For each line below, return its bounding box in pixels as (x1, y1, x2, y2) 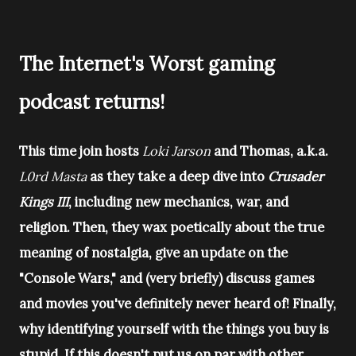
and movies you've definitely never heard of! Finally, (19, 296, 336, 311)
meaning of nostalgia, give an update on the (19, 245, 288, 261)
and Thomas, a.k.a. (211, 143, 328, 159)
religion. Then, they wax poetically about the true (19, 219, 324, 235)
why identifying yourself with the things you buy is (19, 321, 329, 337)
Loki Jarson (139, 143, 211, 159)
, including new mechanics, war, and (68, 194, 288, 210)
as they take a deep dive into (87, 168, 268, 184)
